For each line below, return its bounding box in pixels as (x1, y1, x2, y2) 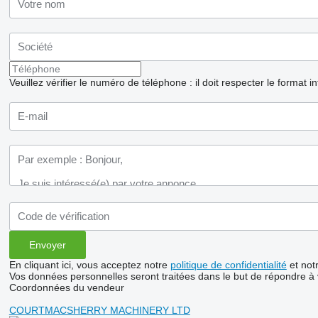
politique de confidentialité (170, 258, 287, 270)
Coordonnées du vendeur (9, 281, 124, 293)
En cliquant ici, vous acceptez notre (9, 258, 170, 270)
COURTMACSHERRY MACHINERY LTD (9, 304, 190, 316)
